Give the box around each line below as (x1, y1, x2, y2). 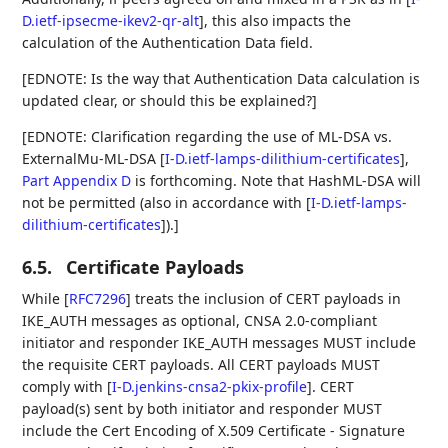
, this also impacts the (204, 11, 352, 30)
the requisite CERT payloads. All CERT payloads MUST (22, 355, 381, 374)
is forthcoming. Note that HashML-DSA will (131, 171, 422, 190)
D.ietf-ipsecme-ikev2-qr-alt (22, 11, 200, 30)
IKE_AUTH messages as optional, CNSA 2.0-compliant (22, 311, 378, 330)
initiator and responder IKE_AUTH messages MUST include (22, 333, 417, 352)
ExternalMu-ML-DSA (22, 149, 161, 168)
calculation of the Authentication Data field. (22, 33, 314, 52)
